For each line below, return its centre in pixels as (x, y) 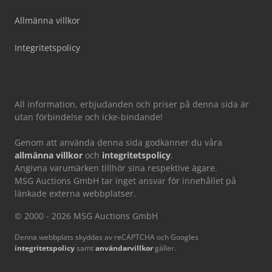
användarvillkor (124, 248)
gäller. (165, 248)
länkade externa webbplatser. (75, 193)
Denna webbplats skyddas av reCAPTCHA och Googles (107, 237)
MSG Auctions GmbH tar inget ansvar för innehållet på (125, 181)
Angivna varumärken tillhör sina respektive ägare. (116, 168)
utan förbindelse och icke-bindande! (89, 117)
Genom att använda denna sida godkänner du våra (118, 142)
